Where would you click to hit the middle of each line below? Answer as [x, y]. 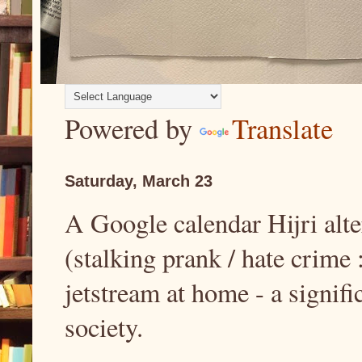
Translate [282, 128]
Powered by [132, 128]
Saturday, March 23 [139, 181]
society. [104, 327]
